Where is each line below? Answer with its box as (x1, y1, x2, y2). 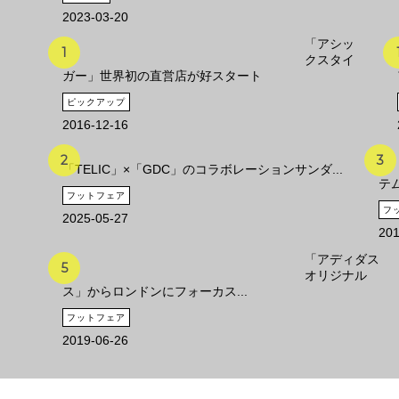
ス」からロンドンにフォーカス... (62, 283, 248, 298)
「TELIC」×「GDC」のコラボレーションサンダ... (62, 161, 343, 176)
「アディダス (305, 251, 379, 266)
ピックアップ (67, 95, 126, 108)
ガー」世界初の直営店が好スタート (62, 68, 262, 83)
